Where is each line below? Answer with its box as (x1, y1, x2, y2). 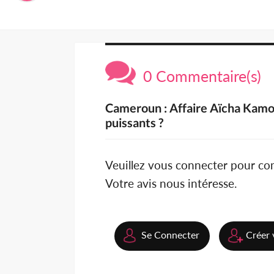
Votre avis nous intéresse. (105, 176, 237, 191)
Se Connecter (141, 229, 199, 241)
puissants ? (105, 115, 163, 130)
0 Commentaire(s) (136, 67, 261, 86)
